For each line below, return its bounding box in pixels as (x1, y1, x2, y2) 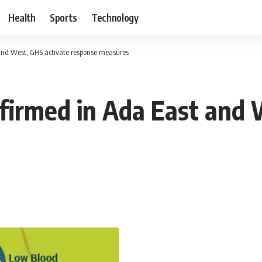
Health (8, 11, 36, 24)
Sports (50, 11, 78, 24)
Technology (91, 11, 139, 24)
